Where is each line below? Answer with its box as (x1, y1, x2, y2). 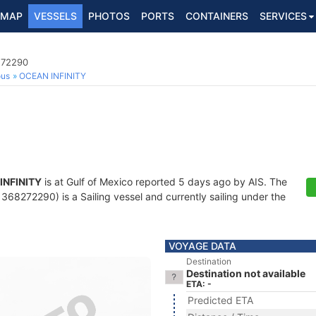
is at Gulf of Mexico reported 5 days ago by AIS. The (42, 176, 287, 188)
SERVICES (260, 10, 307, 22)
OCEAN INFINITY (19, 71, 86, 81)
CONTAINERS (186, 10, 248, 22)
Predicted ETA (188, 294, 253, 306)
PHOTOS (88, 10, 130, 22)
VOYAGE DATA (169, 240, 236, 252)
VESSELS (34, 10, 77, 22)
